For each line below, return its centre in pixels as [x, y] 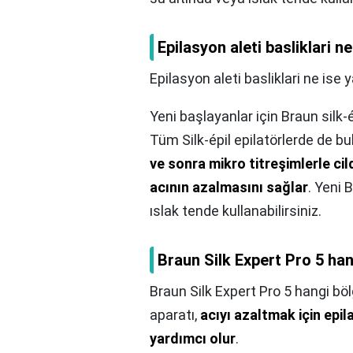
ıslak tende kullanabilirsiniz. [236, 211]
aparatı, [175, 315]
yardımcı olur [193, 339]
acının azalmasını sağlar [229, 188]
